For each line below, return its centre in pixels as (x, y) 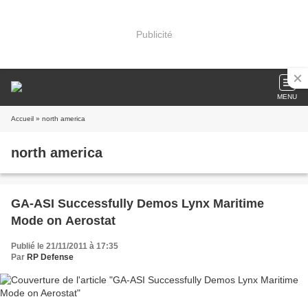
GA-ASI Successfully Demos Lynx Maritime (137, 203)
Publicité (154, 34)
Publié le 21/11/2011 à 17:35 (65, 246)
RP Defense (50, 257)
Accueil (22, 119)
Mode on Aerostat (63, 221)
